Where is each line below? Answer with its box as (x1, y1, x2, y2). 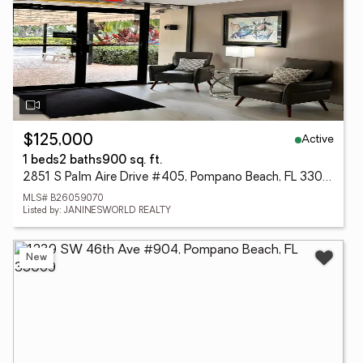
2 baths (59, 155, 102, 167)
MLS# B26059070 (23, 194, 104, 203)
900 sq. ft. (102, 155, 162, 167)
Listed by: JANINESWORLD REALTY (23, 207, 171, 216)
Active (301, 133, 334, 146)
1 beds (23, 155, 59, 167)
